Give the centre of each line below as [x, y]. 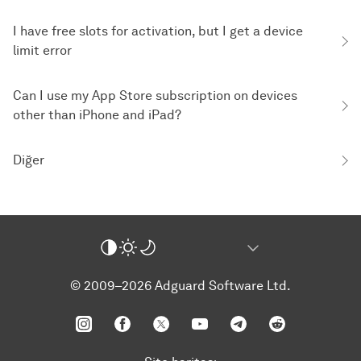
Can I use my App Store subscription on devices [155, 95]
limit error [42, 50]
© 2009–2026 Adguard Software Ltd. [180, 286]
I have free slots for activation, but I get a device [158, 31]
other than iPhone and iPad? [97, 115]
